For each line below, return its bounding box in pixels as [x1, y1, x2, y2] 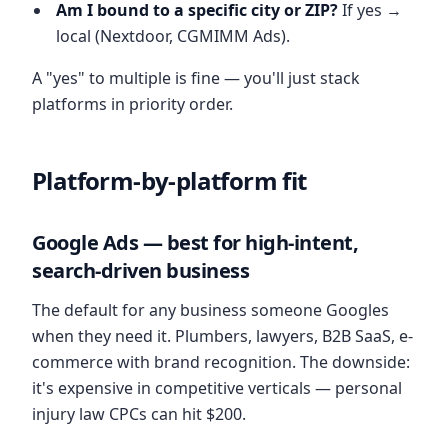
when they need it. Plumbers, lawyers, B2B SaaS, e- [32, 325, 413, 347]
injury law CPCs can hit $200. [32, 403, 246, 425]
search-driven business [32, 257, 249, 284]
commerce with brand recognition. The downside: [32, 351, 410, 373]
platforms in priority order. [32, 93, 233, 115]
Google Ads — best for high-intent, [32, 229, 358, 256]
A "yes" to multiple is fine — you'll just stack [32, 67, 360, 89]
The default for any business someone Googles [32, 299, 389, 321]
